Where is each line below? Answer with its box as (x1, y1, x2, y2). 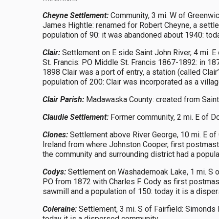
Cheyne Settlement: (43, 11, 109, 20)
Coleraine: (43, 204, 77, 214)
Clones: (43, 130, 70, 139)
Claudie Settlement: (43, 112, 109, 122)
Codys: (43, 167, 66, 176)
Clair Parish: (43, 95, 84, 104)
